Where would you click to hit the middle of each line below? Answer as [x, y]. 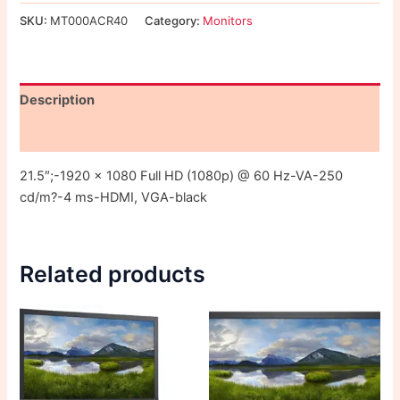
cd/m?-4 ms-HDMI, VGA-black [114, 197]
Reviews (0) [58, 135]
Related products [113, 275]
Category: [174, 20]
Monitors [228, 20]
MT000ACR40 [89, 20]
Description [58, 100]
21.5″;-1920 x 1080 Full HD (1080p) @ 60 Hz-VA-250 [182, 175]
